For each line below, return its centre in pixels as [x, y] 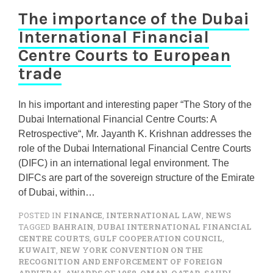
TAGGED [35, 227]
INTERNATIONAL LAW [154, 215]
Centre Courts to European [125, 55]
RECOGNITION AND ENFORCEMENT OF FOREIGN [120, 261]
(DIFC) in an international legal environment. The [124, 163]
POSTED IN [41, 215]
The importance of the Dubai [134, 19]
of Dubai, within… [57, 192]
